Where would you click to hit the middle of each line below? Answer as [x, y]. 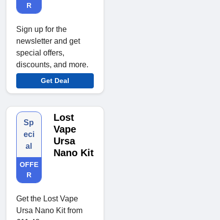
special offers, [40, 53]
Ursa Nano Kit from [49, 211]
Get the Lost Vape [47, 199]
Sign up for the [41, 29]
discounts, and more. [52, 65]
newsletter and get [48, 41]
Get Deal [55, 81]
